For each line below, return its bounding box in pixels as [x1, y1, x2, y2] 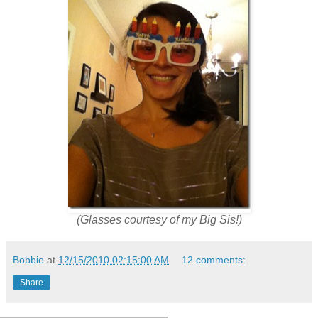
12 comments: [182, 254, 246, 265]
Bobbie [13, 254, 44, 265]
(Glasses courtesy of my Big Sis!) [76, 214, 242, 226]
